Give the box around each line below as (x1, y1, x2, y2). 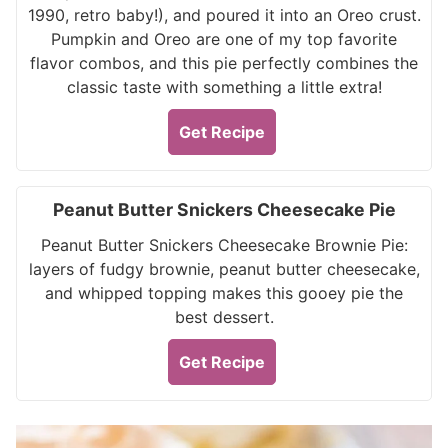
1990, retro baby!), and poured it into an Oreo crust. (27, 5, 421, 25)
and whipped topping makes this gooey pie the (45, 283, 403, 303)
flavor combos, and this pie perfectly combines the (30, 53, 418, 73)
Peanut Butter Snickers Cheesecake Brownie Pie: (40, 235, 408, 255)
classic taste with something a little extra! (66, 77, 382, 97)
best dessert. (174, 307, 274, 327)
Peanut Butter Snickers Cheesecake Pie (52, 199, 396, 220)
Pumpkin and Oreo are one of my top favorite (51, 29, 397, 49)
